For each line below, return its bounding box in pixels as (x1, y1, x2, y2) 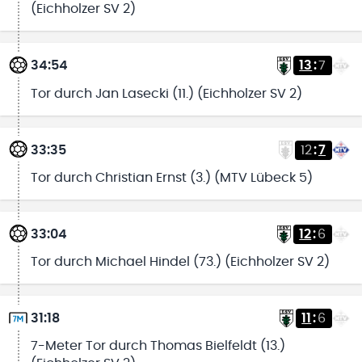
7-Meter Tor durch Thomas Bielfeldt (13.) (30, 339, 285, 353)
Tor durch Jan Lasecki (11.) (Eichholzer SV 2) (30, 86, 302, 100)
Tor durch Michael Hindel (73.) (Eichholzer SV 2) (30, 255, 330, 269)
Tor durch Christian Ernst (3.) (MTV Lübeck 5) (30, 170, 313, 184)
